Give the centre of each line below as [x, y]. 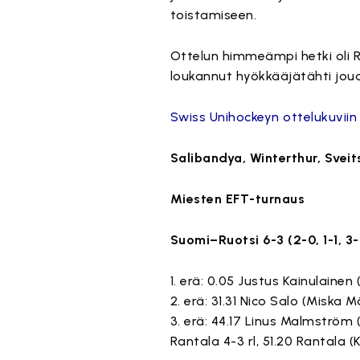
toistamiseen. [213, 15]
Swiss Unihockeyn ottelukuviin [264, 117]
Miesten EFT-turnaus [237, 199]
